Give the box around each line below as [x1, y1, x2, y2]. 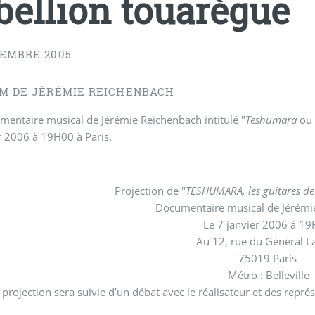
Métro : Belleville [228, 267, 310, 282]
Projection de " [114, 183, 186, 198]
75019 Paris [238, 250, 300, 265]
